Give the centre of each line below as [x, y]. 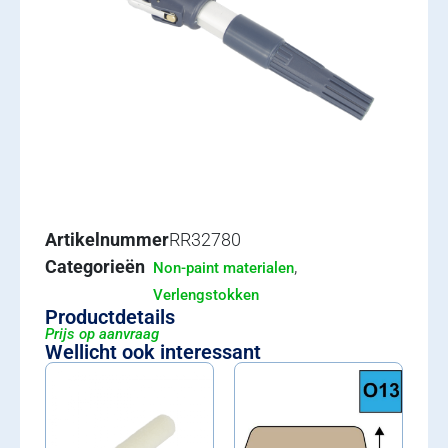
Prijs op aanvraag [102, 334]
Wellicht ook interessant [153, 352]
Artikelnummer [107, 239]
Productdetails [110, 317]
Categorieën [95, 266]
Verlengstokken [206, 295]
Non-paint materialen [223, 268]
